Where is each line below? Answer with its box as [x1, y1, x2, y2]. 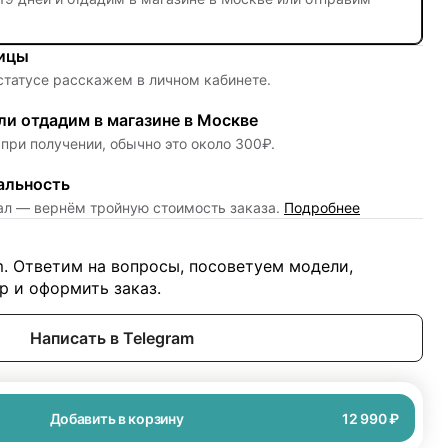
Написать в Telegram [29, 328, 194, 348]
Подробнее [284, 199, 360, 216]
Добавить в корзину [49, 409, 184, 427]
